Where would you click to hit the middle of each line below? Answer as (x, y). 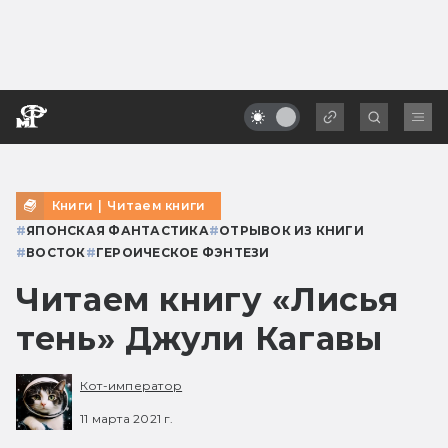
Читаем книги (156, 205)
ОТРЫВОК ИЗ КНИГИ (291, 230)
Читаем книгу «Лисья (207, 299)
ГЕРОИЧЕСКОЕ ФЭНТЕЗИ (182, 252)
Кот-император (131, 386)
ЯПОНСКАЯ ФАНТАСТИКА (117, 230)
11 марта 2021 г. (126, 418)
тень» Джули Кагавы (199, 338)
